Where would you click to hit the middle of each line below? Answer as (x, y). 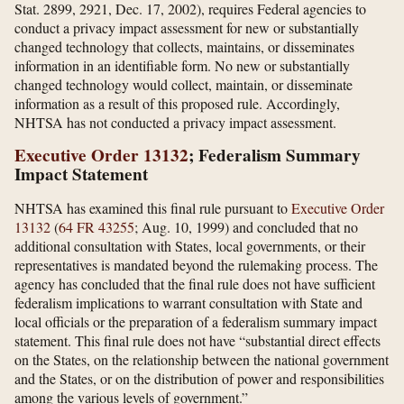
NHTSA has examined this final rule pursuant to (153, 208)
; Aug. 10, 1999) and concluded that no (246, 227)
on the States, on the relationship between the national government (202, 360)
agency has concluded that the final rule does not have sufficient (195, 284)
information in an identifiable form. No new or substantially (182, 66)
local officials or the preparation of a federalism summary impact (196, 322)
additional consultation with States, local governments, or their (190, 246)
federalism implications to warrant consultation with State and (188, 303)
